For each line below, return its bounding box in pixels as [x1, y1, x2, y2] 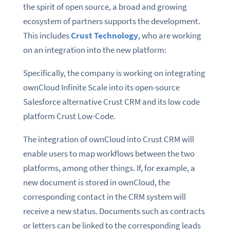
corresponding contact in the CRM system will [23, 191, 186, 203]
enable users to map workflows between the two [23, 148, 195, 160]
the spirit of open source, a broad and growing [23, 1, 187, 13]
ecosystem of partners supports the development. [23, 15, 200, 27]
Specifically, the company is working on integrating [23, 67, 205, 79]
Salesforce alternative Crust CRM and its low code [23, 96, 200, 108]
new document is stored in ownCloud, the [23, 177, 170, 188]
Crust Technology [70, 30, 138, 42]
